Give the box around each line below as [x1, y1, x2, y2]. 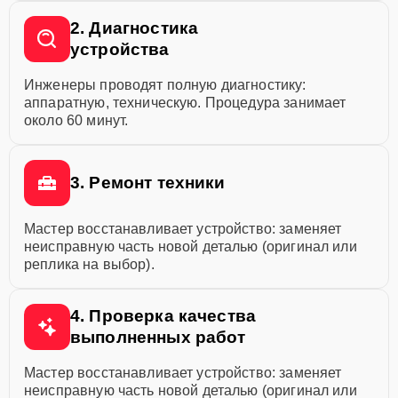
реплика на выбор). [24, 257, 155, 272]
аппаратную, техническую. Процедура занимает [24, 95, 346, 110]
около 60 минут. [24, 113, 129, 128]
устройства [70, 40, 170, 59]
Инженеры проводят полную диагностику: [24, 77, 306, 92]
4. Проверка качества [70, 306, 256, 325]
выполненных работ [70, 328, 246, 346]
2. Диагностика [70, 19, 199, 37]
